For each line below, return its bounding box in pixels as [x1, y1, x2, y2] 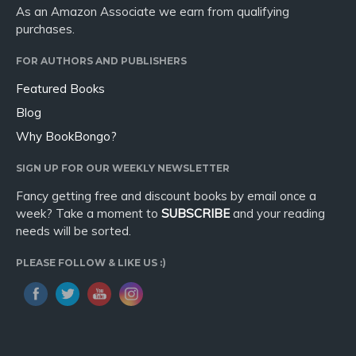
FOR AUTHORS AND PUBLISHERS [16, 54, 187, 67]
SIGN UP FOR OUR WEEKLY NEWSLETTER [16, 161, 230, 174]
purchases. [16, 21, 75, 37]
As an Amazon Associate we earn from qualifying [16, 3, 289, 19]
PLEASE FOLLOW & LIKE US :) [16, 256, 166, 269]
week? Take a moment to [16, 205, 161, 221]
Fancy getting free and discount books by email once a [16, 188, 316, 203]
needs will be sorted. [16, 222, 131, 238]
